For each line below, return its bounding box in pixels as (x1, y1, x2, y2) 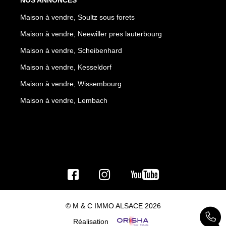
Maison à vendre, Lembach (20, 96, 107, 105)
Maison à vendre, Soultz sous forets (20, 13, 135, 22)
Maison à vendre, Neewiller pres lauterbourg (20, 30, 162, 38)
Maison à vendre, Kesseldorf (20, 63, 111, 72)
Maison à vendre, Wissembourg (20, 80, 122, 88)
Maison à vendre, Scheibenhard (20, 46, 122, 55)
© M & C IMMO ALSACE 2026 (65, 202, 161, 210)
